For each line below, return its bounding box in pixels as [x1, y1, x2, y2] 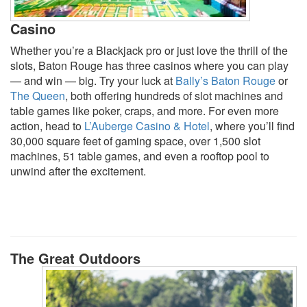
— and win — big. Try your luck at [10, 72, 175, 88]
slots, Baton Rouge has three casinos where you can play [10, 57, 288, 73]
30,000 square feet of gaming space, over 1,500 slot [10, 132, 260, 149]
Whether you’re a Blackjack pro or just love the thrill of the [10, 42, 288, 58]
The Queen [10, 87, 65, 103]
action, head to [10, 117, 84, 134]
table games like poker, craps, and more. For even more [10, 102, 279, 119]
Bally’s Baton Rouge [175, 72, 275, 88]
